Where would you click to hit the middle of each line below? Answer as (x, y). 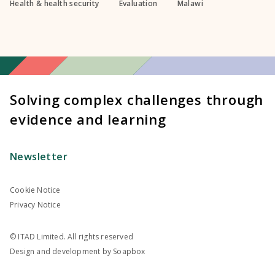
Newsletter (39, 157)
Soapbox (129, 252)
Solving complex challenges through (137, 100)
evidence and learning (88, 119)
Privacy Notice (35, 205)
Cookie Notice (35, 190)
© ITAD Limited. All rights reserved (72, 237)
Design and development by (62, 252)
